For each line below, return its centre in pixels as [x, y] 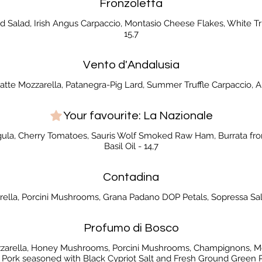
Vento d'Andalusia [131, 65]
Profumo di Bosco [131, 228]
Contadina [131, 177]
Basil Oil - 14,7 [131, 146]
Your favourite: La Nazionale [138, 116]
